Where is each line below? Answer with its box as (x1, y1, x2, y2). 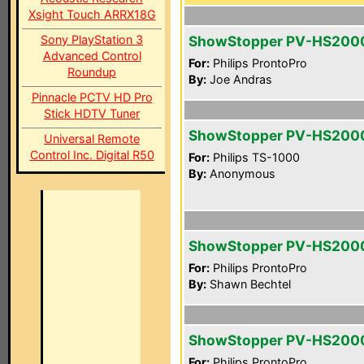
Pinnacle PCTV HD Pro (31, 90, 153, 104)
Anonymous (206, 167, 275, 180)
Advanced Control (42, 49, 141, 63)
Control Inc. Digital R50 (29, 148, 154, 162)
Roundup (67, 65, 116, 79)
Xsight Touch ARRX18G (28, 7, 156, 21)
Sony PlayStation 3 (41, 32, 143, 46)
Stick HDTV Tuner (44, 106, 140, 120)
